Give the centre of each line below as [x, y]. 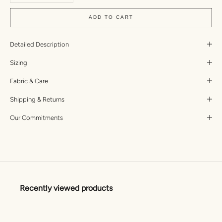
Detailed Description [39, 44]
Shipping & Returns [37, 99]
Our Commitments [36, 117]
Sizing [19, 62]
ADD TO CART [111, 17]
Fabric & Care [29, 81]
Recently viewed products [66, 188]
